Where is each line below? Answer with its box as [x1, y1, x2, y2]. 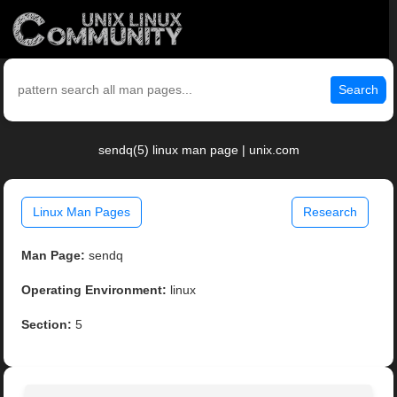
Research [302, 205, 357, 220]
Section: [21, 317, 73, 332]
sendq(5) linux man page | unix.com [97, 143, 300, 158]
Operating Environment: [21, 283, 167, 298]
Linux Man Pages [33, 205, 131, 220]
